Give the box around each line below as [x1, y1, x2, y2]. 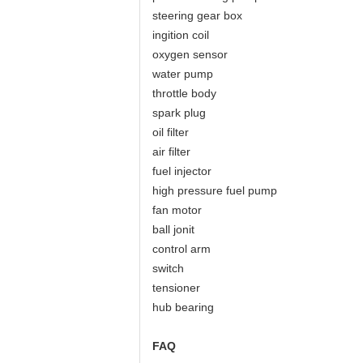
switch [152, 262, 184, 275]
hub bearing [152, 301, 214, 314]
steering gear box [152, 9, 246, 22]
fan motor [152, 203, 202, 216]
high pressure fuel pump [152, 184, 277, 197]
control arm [152, 242, 211, 255]
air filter [152, 145, 190, 158]
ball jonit [152, 223, 194, 236]
